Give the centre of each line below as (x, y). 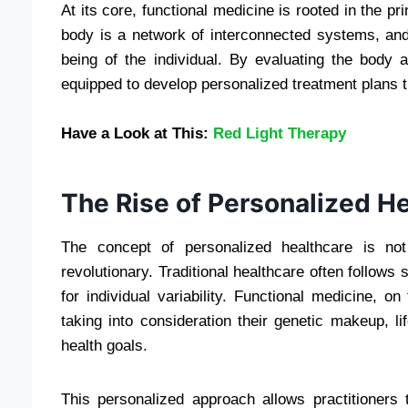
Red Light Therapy (280, 133)
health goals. (104, 345)
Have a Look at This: (137, 133)
